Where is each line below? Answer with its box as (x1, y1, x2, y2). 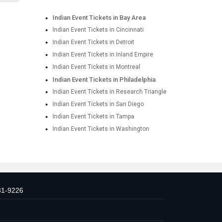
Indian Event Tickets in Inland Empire (52, 51, 153, 58)
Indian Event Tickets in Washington (52, 125, 149, 132)
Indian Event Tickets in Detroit (52, 39, 134, 46)
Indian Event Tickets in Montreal (52, 63, 140, 70)
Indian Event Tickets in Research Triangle (52, 88, 166, 95)
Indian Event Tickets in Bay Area (52, 14, 146, 21)
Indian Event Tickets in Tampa (52, 113, 134, 120)
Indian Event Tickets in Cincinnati (52, 26, 144, 33)
